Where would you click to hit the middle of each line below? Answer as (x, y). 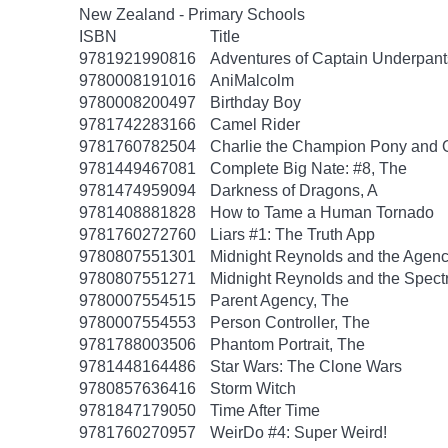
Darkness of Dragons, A (294, 190)
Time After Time (265, 410)
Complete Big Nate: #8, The (308, 168)
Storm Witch (253, 388)
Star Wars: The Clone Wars (306, 366)
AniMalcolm (252, 80)
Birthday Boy (255, 102)
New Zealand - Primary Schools (192, 14)
